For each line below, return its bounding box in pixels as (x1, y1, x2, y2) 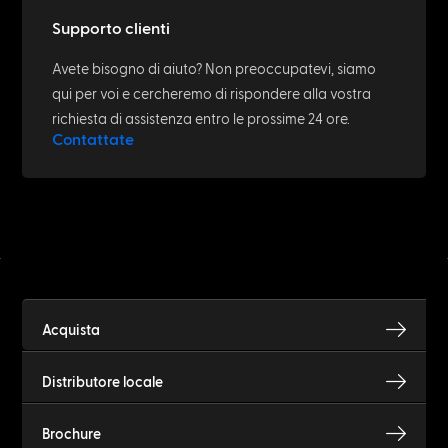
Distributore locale (42, 374, 164, 390)
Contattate (52, 132, 135, 148)
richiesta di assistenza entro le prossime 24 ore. (52, 112, 351, 127)
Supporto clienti (52, 21, 171, 37)
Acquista (42, 322, 101, 338)
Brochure (42, 426, 102, 442)
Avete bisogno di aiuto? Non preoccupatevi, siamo (52, 62, 377, 77)
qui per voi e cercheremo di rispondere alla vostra (52, 87, 372, 102)
